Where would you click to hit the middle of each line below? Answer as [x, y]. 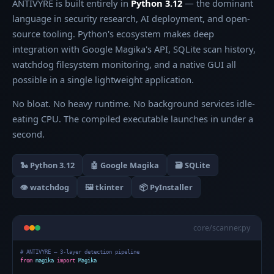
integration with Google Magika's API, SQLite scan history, [134, 49]
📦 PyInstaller [166, 187]
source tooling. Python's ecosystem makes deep [113, 34]
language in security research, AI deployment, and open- [131, 18]
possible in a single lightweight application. [103, 80]
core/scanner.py [222, 228]
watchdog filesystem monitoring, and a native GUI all [124, 64]
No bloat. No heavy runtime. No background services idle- [134, 103]
